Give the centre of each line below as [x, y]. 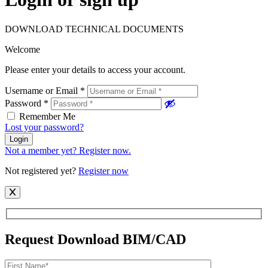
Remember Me [47, 116]
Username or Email [42, 90]
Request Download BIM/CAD [95, 240]
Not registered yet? [42, 170]
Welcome [22, 49]
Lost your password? [44, 127]
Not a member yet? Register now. [68, 150]
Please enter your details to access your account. [95, 69]
